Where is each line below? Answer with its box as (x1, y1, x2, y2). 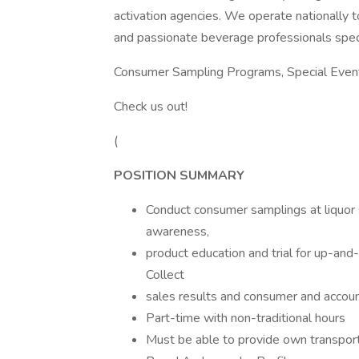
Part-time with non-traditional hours (146, 309, 345, 327)
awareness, (146, 223, 209, 240)
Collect (146, 266, 184, 284)
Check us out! (114, 98, 188, 115)
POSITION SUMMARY (114, 167, 244, 184)
